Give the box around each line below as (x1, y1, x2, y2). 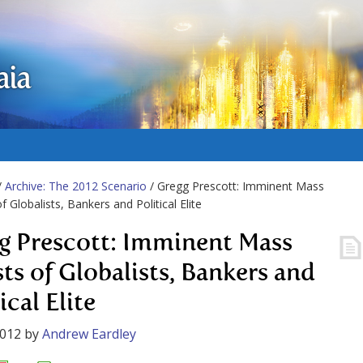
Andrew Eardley (42, 325, 136, 343)
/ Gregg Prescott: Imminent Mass (147, 178, 324, 194)
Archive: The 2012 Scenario (5, 178, 147, 194)
